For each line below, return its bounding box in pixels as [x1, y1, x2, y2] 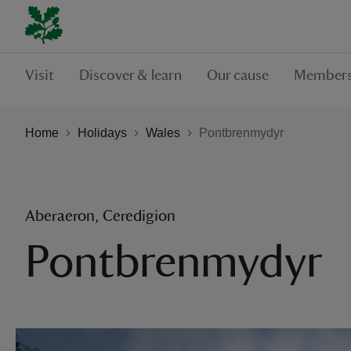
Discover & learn [79, 67, 182, 83]
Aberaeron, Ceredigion [25, 208, 175, 224]
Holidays [78, 125, 127, 139]
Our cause [207, 67, 269, 83]
